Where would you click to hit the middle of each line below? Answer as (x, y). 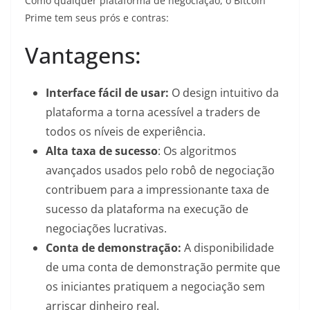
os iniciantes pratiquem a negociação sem (155, 287)
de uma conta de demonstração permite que (163, 267)
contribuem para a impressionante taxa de (157, 190)
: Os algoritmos (197, 151)
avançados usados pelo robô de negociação (160, 171)
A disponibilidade (228, 248)
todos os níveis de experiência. (126, 132)
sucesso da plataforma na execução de (147, 209)
